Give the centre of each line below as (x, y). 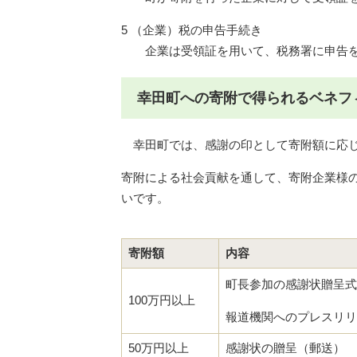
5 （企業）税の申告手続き (192, 29)
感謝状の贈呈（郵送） (285, 347)
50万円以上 (158, 347)
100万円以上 (161, 300)
